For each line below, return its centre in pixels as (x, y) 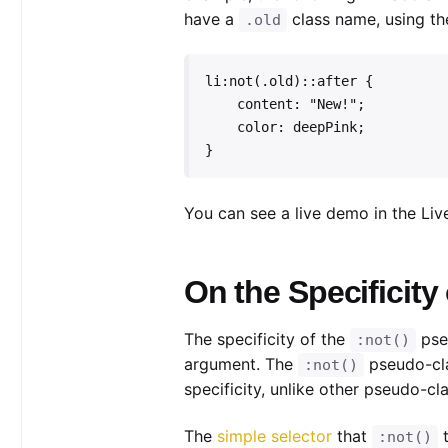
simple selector (274, 435)
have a (211, 19)
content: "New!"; (220, 104)
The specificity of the (266, 339)
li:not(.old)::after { (288, 81)
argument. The (240, 364)
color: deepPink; (220, 127)
